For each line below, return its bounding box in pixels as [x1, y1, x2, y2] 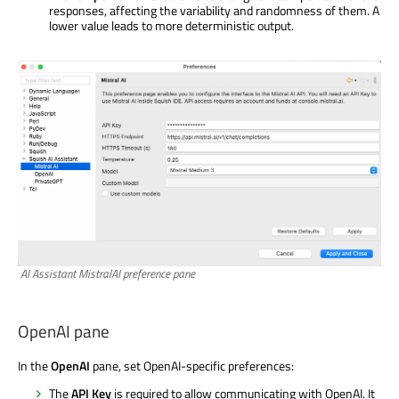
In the [18, 356, 51, 376]
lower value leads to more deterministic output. [49, 15, 294, 35]
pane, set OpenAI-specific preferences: [90, 356, 294, 376]
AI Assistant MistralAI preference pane [20, 264, 195, 282]
